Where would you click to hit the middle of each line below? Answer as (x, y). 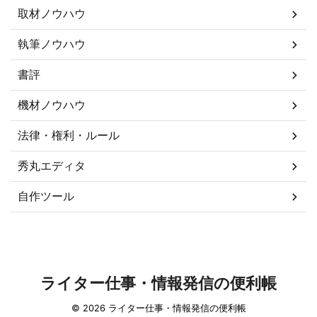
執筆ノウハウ (52, 44)
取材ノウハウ (52, 14)
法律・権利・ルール (69, 136)
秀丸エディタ (52, 166)
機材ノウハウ (52, 105)
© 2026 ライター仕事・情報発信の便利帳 (158, 309)
